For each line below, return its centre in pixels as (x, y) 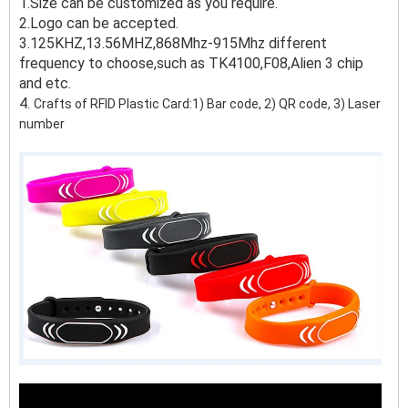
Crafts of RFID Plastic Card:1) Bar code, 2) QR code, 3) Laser (207, 104)
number (42, 124)
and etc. (45, 83)
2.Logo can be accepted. (99, 23)
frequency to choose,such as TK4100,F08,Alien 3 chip (191, 63)
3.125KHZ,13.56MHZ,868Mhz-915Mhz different (173, 43)
